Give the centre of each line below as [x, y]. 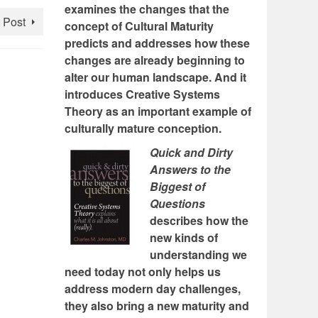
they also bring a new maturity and [157, 306]
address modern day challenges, [153, 289]
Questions [177, 204]
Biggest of [177, 187]
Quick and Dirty [191, 153]
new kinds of [184, 238]
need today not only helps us [143, 272]
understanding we [198, 255]
